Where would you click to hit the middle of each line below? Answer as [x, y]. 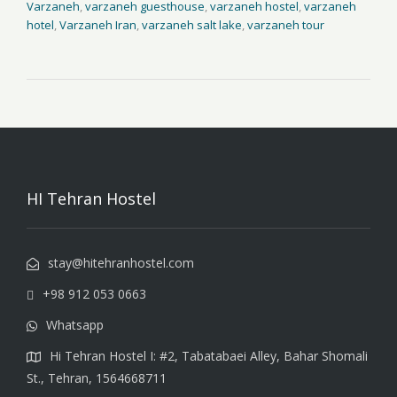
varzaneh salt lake [192, 25]
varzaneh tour [286, 25]
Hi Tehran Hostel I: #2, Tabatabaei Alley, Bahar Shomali [209, 356]
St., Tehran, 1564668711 [97, 378]
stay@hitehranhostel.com [121, 263]
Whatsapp [75, 325]
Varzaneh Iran [98, 25]
